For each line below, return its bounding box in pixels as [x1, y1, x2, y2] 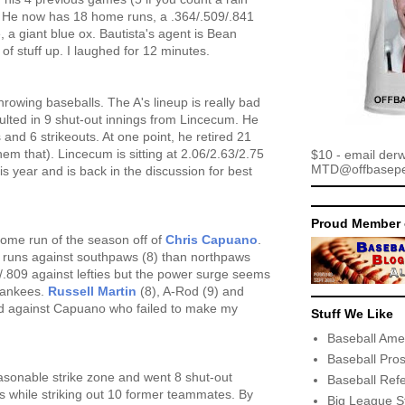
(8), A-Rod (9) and [137, 284, 244, 298]
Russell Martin [48, 284, 137, 298]
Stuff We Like [311, 306, 393, 321]
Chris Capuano [165, 232, 258, 247]
